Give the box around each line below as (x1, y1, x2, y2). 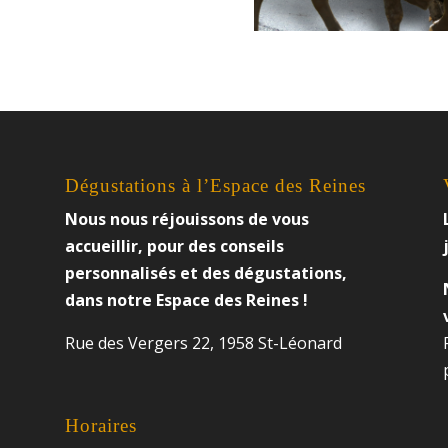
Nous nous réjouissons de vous (64, 207, 309, 230)
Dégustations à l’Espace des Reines (64, 174, 366, 196)
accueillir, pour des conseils (64, 234, 284, 257)
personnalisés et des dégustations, (64, 261, 347, 284)
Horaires (64, 415, 137, 437)
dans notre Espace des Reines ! (64, 288, 308, 311)
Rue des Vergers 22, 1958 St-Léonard (64, 331, 342, 354)
